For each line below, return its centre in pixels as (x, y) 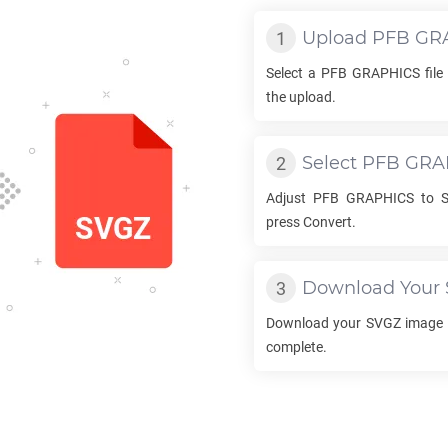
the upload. (301, 97)
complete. (296, 347)
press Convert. (311, 222)
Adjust (289, 198)
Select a (294, 73)
